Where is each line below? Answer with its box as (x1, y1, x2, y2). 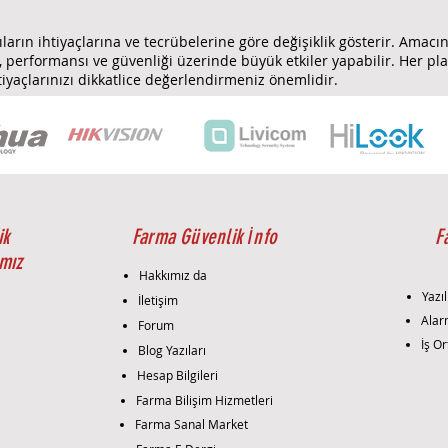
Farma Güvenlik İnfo (131, 223, 277, 249)
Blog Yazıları (137, 341, 206, 358)
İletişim (137, 291, 178, 308)
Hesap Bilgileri (136, 366, 218, 383)
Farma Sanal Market (134, 415, 248, 432)
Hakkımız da (138, 266, 207, 283)
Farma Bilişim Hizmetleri (135, 391, 273, 408)
